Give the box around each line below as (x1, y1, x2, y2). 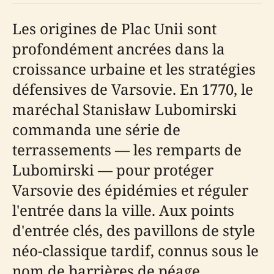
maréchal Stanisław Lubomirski (12, 99, 237, 120)
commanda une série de (12, 119, 180, 140)
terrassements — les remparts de (12, 139, 242, 160)
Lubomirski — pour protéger (12, 160, 213, 180)
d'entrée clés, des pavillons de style (12, 220, 255, 241)
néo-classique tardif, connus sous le (12, 240, 259, 261)
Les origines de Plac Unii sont (12, 18, 217, 39)
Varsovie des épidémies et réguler (12, 180, 248, 201)
